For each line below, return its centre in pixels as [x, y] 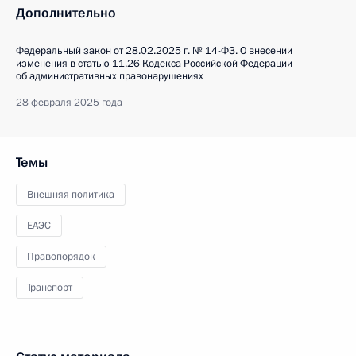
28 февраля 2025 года [69, 103]
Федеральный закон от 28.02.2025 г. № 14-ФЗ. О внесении [154, 51]
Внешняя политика [71, 195]
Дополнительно [66, 13]
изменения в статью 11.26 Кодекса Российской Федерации [154, 64]
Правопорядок [61, 257]
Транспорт [50, 288]
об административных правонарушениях [110, 76]
